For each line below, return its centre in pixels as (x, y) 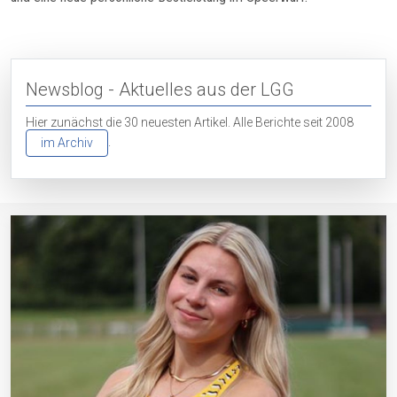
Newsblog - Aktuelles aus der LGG (160, 90)
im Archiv (67, 143)
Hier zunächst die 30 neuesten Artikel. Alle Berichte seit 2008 (190, 123)
